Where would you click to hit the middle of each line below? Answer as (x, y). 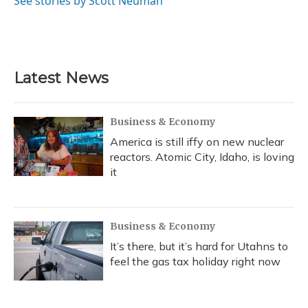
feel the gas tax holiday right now (195, 261)
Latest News (61, 78)
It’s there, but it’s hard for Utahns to (199, 246)
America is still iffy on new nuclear (197, 141)
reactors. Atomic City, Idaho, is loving (202, 156)
